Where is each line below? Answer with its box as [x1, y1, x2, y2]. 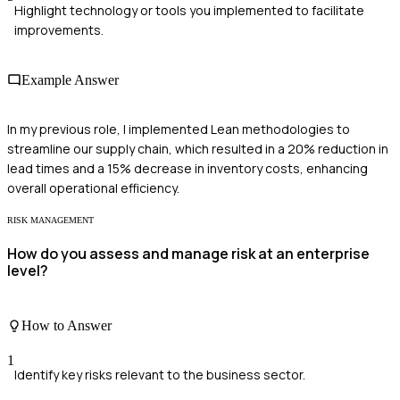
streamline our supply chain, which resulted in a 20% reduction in [7, 139, 388, 157]
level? [7, 261, 48, 281]
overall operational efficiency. [7, 179, 179, 196]
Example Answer [21, 71, 119, 87]
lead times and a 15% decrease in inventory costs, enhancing [7, 159, 368, 177]
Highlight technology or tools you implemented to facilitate [14, 2, 364, 20]
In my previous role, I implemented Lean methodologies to [7, 120, 350, 137]
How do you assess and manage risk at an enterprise [7, 244, 370, 264]
